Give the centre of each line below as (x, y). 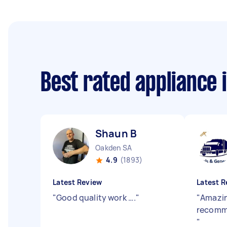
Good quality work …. (96, 198)
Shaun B (116, 134)
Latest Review (78, 182)
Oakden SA (114, 148)
